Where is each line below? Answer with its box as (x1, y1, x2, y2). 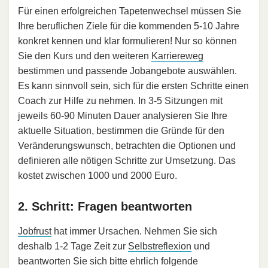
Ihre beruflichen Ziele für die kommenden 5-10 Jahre (18, 21, 239, 32)
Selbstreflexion (128, 241, 191, 252)
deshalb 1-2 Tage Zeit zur (18, 241, 128, 252)
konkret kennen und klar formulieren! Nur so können (18, 36, 237, 47)
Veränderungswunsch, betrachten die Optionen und (18, 141, 236, 151)
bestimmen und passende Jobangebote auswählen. (18, 66, 237, 77)
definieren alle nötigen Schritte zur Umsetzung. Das (18, 156, 236, 166)
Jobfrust (18, 226, 51, 237)
